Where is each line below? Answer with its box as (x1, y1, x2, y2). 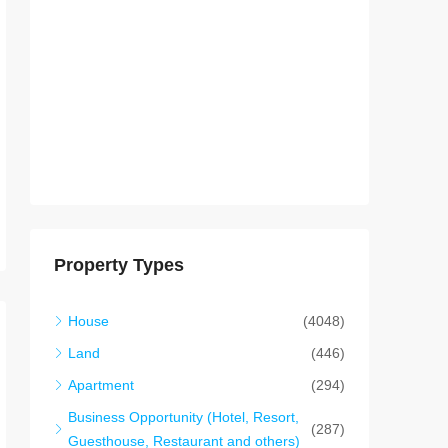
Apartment (68, 377, 134, 394)
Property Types (54, 255, 184, 276)
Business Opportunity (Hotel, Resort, (68, 409, 299, 426)
